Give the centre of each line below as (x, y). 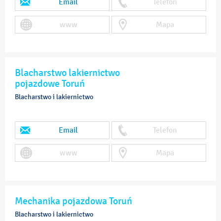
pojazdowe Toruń (50, 83)
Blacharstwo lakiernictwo (67, 73)
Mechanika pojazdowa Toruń (74, 201)
